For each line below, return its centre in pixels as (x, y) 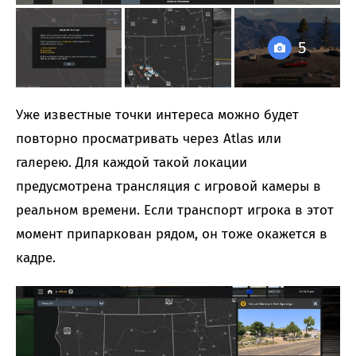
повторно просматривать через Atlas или (149, 139)
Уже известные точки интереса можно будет (157, 115)
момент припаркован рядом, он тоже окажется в (172, 234)
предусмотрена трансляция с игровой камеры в (168, 187)
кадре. (36, 258)
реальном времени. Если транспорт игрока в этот (175, 211)
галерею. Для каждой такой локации (132, 163)
